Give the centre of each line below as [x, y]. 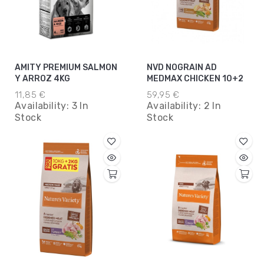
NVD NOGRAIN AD [182, 68]
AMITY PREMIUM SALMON [66, 68]
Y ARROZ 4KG [42, 79]
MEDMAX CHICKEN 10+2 [195, 79]
